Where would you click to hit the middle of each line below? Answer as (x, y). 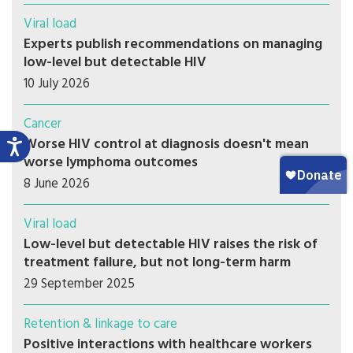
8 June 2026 (57, 184)
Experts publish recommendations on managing (173, 45)
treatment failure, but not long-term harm (157, 263)
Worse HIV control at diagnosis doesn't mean (166, 145)
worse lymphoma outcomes (111, 163)
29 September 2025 (79, 284)
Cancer (43, 124)
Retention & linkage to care (100, 325)
